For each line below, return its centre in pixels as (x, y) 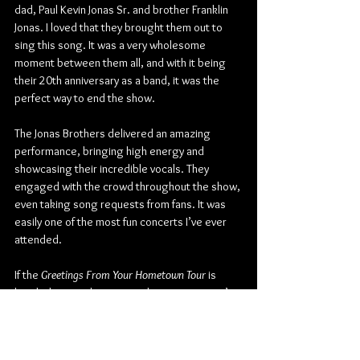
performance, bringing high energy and (110, 151)
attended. (38, 239)
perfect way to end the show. (85, 98)
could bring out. (53, 346)
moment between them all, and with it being (121, 63)
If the (27, 275)
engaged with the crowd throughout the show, (129, 186)
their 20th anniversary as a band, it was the (118, 80)
